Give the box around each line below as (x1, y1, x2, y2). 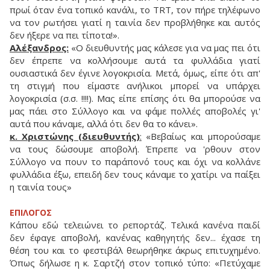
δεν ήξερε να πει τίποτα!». (10, 29, 119, 42)
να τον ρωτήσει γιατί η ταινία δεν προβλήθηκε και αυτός (10, 16, 260, 29)
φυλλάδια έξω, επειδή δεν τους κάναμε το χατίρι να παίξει (10, 168, 260, 181)
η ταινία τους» (10, 181, 72, 193)
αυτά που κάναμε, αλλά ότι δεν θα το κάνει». (10, 118, 198, 130)
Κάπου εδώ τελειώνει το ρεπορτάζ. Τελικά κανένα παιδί (10, 219, 260, 231)
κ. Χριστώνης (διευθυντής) (10, 130, 140, 143)
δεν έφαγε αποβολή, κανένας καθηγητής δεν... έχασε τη (10, 231, 260, 244)
